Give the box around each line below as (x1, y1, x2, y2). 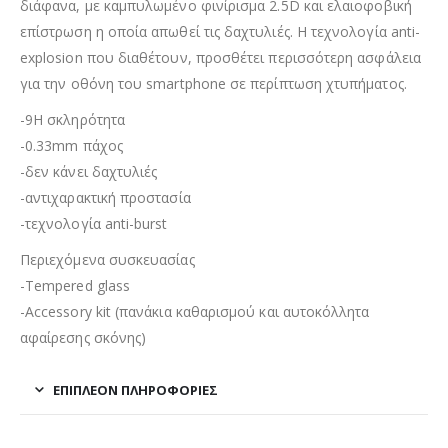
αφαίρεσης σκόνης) (20, 327, 147, 347)
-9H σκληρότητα (20, 109, 125, 129)
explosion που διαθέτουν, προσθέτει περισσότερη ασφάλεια (20, 47, 421, 67)
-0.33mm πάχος (20, 135, 123, 155)
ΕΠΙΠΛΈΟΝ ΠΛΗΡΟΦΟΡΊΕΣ (53, 380, 218, 399)
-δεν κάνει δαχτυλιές (20, 161, 158, 181)
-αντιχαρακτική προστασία (20, 187, 191, 207)
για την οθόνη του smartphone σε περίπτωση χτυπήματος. (20, 73, 407, 93)
